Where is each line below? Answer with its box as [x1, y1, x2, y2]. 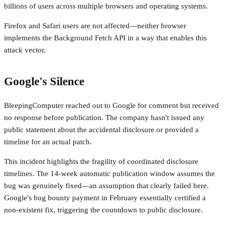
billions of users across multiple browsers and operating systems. [4, 2, 208, 10]
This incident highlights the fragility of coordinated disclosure [4, 157, 198, 166]
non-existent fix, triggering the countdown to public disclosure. [4, 206, 203, 214]
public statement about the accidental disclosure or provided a [4, 126, 199, 134]
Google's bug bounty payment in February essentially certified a [4, 194, 206, 202]
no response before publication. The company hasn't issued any [4, 114, 204, 122]
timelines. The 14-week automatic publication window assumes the [4, 169, 215, 178]
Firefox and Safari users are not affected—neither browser [4, 21, 186, 30]
